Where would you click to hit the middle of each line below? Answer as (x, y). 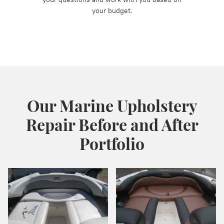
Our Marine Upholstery (112, 105)
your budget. (112, 10)
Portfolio (112, 143)
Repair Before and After (112, 124)
